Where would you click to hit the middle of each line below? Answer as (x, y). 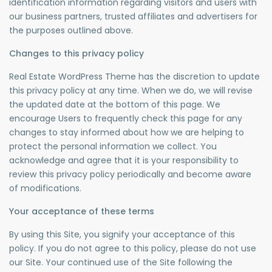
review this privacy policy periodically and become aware (131, 175)
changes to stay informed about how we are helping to (127, 133)
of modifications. (46, 189)
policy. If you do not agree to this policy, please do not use (133, 249)
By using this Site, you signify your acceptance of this (122, 235)
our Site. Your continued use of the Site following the (121, 263)
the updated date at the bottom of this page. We (115, 105)
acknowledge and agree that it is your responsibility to (124, 161)
